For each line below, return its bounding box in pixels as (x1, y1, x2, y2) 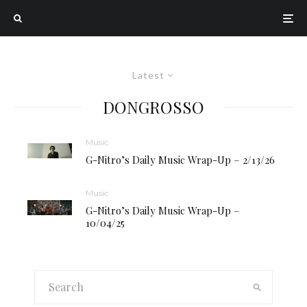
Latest (132, 69, 164, 81)
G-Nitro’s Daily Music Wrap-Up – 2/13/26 (86, 153, 275, 167)
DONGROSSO (103, 96, 204, 118)
